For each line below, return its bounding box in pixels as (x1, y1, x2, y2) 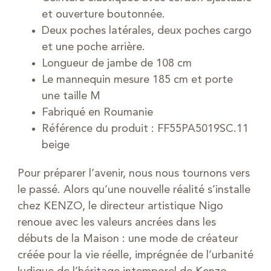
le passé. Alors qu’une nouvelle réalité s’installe (17, 184, 250, 195)
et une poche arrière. (41, 41, 145, 53)
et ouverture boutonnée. (41, 8, 165, 20)
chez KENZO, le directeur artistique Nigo (17, 200, 223, 212)
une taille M (41, 90, 100, 102)
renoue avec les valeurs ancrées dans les (17, 217, 216, 228)
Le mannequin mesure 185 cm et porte (41, 74, 233, 85)
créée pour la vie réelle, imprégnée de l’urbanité (17, 249, 253, 261)
